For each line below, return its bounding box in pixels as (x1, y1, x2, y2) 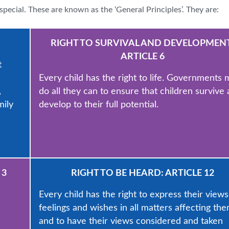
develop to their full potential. (39, 100, 158, 109)
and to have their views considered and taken (39, 217, 223, 225)
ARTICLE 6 (120, 52, 165, 61)
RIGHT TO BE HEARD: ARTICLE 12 (71, 169, 214, 177)
